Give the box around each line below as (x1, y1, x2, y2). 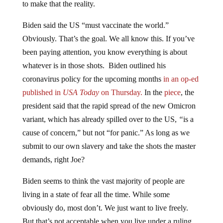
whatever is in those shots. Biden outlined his (22, 61, 166, 70)
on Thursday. (99, 88, 142, 97)
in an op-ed (163, 75, 199, 84)
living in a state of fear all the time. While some (22, 190, 170, 199)
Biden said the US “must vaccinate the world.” (22, 21, 169, 30)
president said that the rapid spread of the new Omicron (22, 102, 196, 111)
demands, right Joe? (22, 155, 85, 164)
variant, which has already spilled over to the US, (22, 115, 179, 124)
